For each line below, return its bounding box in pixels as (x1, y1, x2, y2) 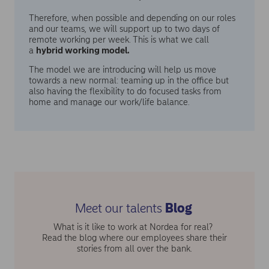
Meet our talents (75, 200, 166, 216)
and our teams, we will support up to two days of (29, 23, 220, 34)
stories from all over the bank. (76, 243, 192, 255)
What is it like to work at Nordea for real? (53, 222, 216, 233)
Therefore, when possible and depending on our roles (29, 12, 235, 23)
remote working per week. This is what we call (29, 34, 209, 45)
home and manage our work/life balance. (29, 97, 190, 108)
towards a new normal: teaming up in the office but (29, 75, 229, 86)
